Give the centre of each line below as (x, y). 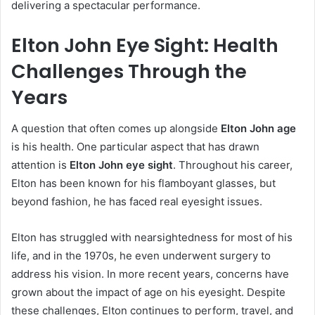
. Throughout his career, (233, 165)
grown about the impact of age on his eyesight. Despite (148, 292)
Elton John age (258, 129)
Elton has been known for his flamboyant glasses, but (143, 184)
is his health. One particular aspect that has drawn (135, 147)
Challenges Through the (129, 71)
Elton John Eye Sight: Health (145, 45)
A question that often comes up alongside (116, 129)
